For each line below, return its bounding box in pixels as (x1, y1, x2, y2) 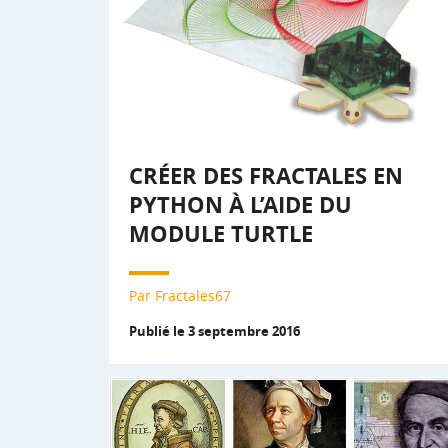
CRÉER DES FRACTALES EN (129, 160, 403, 192)
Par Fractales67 (129, 285, 231, 305)
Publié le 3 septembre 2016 (129, 321, 300, 340)
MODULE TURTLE (129, 218, 313, 250)
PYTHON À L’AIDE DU (129, 189, 352, 221)
